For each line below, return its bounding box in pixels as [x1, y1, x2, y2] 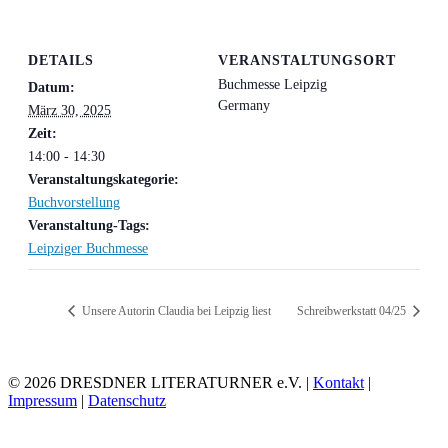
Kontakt [313, 374, 364, 392]
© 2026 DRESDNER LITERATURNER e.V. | [8, 374, 313, 392]
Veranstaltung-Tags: [28, 218, 150, 234]
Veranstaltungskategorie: [28, 172, 179, 188]
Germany [218, 98, 270, 114]
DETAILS [28, 53, 94, 69]
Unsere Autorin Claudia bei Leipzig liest [79, 304, 271, 319]
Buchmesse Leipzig [218, 77, 327, 93]
